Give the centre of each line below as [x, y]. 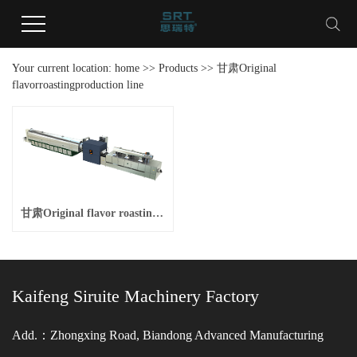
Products [178, 68]
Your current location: [63, 68]
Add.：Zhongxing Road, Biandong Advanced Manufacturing [168, 335]
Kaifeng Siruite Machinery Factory [135, 296]
